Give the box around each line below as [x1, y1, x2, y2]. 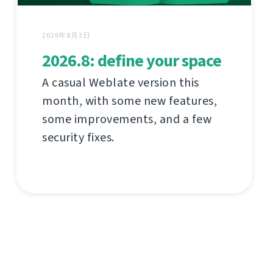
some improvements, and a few [42, 111, 211, 128]
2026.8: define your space [42, 49, 221, 73]
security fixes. [42, 129, 115, 146]
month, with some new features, [42, 93, 217, 110]
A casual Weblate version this [42, 74, 199, 91]
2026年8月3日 [42, 30, 91, 41]
